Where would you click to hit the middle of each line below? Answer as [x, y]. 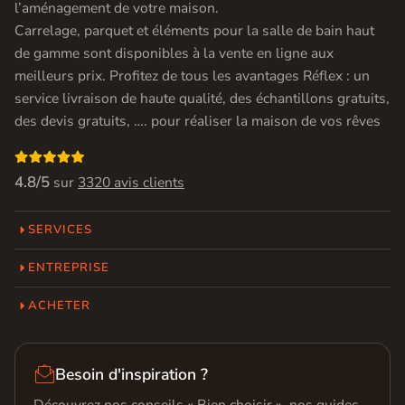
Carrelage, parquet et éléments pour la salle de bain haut [194, 30]
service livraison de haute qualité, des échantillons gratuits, [202, 98]
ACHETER [60, 305]
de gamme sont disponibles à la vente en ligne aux [174, 53]
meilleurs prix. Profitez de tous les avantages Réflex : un [192, 75]
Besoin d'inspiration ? [132, 374]
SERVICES [61, 229]
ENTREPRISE [69, 267]
